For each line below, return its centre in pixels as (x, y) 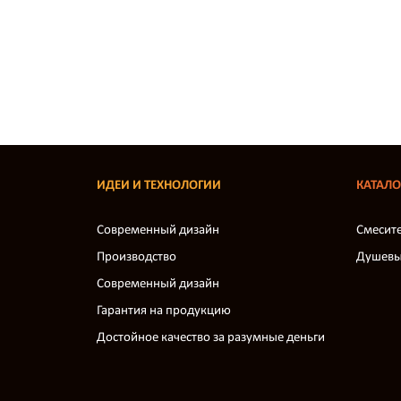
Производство (137, 257)
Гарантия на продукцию (164, 311)
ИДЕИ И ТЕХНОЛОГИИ (159, 186)
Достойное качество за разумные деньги (211, 338)
